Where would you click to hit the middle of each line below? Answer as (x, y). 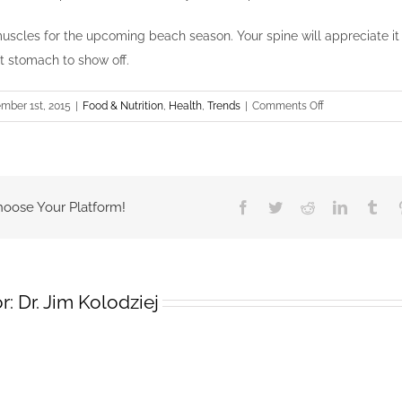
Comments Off (288, 106)
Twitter (301, 207)
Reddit (332, 207)
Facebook (277, 207)
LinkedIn (372, 207)
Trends (224, 106)
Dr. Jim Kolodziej (88, 302)
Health (185, 106)
